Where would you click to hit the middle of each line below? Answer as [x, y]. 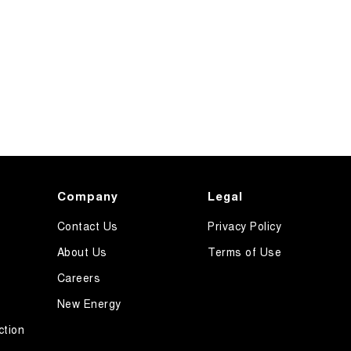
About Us [82, 252]
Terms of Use [245, 252]
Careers [79, 278]
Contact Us [87, 226]
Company [87, 196]
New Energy [89, 304]
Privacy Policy [245, 226]
